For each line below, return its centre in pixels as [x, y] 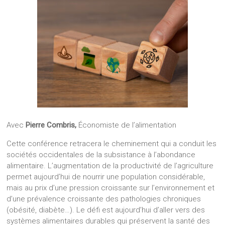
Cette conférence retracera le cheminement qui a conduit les [112, 143]
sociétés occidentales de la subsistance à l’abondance [101, 154]
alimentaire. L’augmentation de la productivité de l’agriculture [110, 165]
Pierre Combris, [52, 125]
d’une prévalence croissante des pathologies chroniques [104, 199]
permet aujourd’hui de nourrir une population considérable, [106, 177]
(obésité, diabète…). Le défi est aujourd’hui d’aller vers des [106, 210]
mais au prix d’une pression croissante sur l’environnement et [111, 188]
